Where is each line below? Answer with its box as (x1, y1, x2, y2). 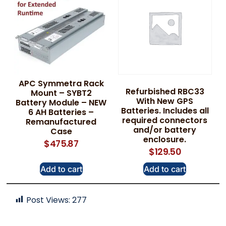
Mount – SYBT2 (30, 87, 92, 99)
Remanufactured (26, 116, 97, 128)
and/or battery (133, 124, 197, 136)
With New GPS (136, 95, 194, 107)
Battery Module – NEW (16, 96, 107, 108)
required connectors (122, 114, 208, 126)
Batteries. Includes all (121, 104, 209, 117)
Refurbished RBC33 (125, 85, 204, 97)
